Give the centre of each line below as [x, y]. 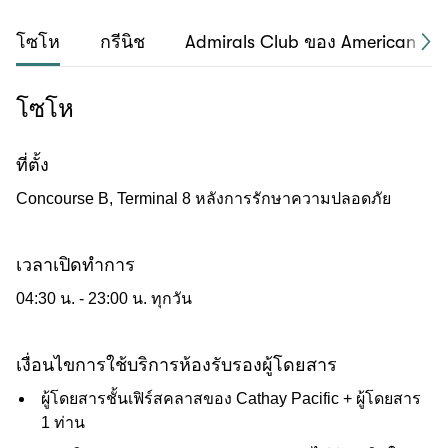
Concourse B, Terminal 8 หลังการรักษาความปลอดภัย [203, 198]
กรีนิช [122, 42]
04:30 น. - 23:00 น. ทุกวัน [104, 298]
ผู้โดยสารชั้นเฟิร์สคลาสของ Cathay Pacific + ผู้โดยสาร [231, 398]
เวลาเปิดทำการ [75, 265]
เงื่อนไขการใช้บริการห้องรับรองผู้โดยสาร [176, 365]
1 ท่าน [63, 422]
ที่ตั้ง [32, 165]
